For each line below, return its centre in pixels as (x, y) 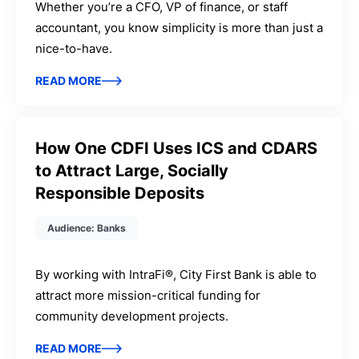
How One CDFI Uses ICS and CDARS (177, 148)
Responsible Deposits (120, 193)
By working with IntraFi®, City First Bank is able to (176, 274)
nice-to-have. (74, 48)
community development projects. (132, 316)
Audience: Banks (87, 228)
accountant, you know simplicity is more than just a (179, 27)
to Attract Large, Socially (132, 170)
